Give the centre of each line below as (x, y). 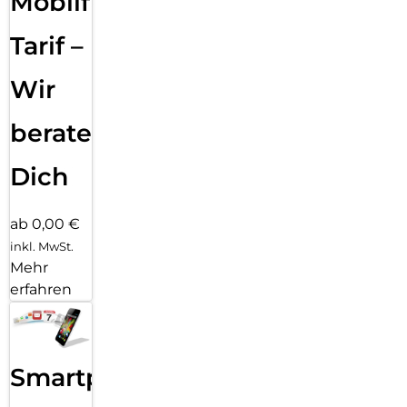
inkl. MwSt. (42, 246)
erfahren (41, 289)
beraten (60, 133)
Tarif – (47, 45)
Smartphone (89, 378)
